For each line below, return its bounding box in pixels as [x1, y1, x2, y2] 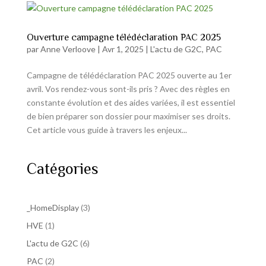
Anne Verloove [40, 44, 96, 54]
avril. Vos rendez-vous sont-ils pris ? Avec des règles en [26, 84, 230, 94]
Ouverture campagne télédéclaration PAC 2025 [26, 32, 221, 43]
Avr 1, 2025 [102, 44, 144, 54]
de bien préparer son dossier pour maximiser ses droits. [26, 111, 230, 121]
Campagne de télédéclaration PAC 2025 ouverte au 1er [26, 70, 232, 80]
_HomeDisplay [26, 202, 79, 213]
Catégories [26, 160, 99, 178]
